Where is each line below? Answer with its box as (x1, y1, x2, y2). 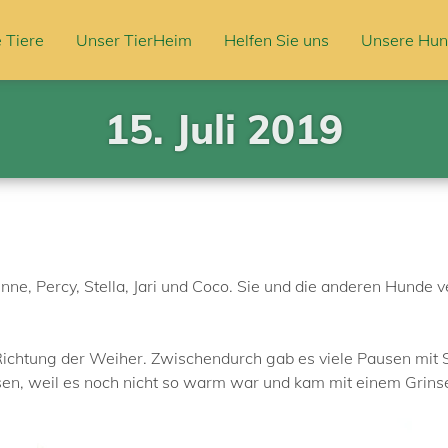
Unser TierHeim (76, 30, 192, 50)
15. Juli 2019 (105, 104, 343, 154)
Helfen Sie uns (224, 30, 329, 50)
